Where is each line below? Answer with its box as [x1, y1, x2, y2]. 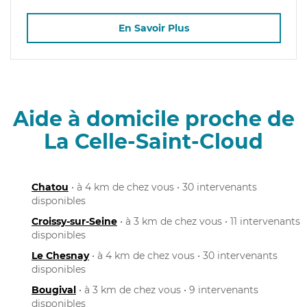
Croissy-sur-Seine [32, 214, 117, 228]
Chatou [32, 180, 69, 193]
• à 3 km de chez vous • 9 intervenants [76, 283, 258, 296]
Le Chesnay [32, 249, 89, 262]
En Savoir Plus [118, 22, 189, 35]
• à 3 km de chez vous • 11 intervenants [117, 214, 300, 228]
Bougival [32, 283, 76, 296]
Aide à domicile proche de [12, 106, 295, 132]
